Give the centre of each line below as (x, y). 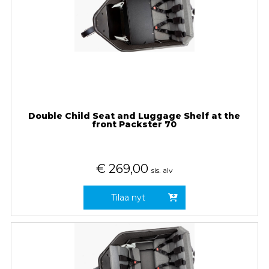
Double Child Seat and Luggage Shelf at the (134, 116)
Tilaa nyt (128, 197)
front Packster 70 (134, 124)
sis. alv (162, 170)
